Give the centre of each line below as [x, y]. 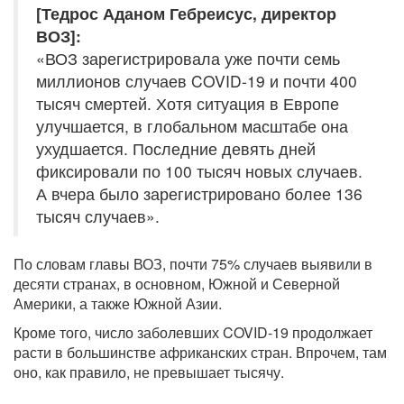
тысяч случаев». [98, 216]
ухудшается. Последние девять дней [176, 149]
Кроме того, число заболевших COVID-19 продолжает [193, 333]
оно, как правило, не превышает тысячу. [149, 372]
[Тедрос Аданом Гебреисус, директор [186, 14]
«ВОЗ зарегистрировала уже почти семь [188, 59]
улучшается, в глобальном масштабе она [192, 126]
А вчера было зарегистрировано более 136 [199, 194]
